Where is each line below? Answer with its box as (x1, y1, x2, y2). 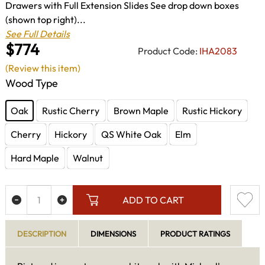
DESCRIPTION (17, 229, 66, 239)
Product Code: (138, 44, 198, 57)
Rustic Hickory (182, 104, 242, 117)
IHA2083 (199, 44, 237, 57)
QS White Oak (101, 128, 161, 140)
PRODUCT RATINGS (160, 229, 230, 239)
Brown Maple (113, 104, 169, 117)
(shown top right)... (5, 13, 86, 25)
